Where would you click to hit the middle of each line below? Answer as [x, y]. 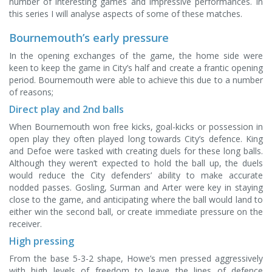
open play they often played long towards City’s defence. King [136, 139]
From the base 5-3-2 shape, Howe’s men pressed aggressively [136, 258]
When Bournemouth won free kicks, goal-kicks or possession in [136, 127]
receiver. [25, 224]
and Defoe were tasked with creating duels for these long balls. [136, 151]
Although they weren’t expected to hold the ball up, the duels [136, 163]
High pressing [42, 241]
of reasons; [31, 92]
